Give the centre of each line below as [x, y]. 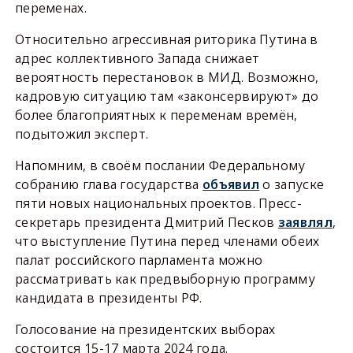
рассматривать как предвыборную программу [165, 279]
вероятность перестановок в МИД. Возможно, [167, 77]
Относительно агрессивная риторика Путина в [166, 39]
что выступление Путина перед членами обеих [167, 241]
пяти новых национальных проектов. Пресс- [158, 203]
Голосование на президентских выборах [145, 329]
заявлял [305, 222]
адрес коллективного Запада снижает [137, 58]
